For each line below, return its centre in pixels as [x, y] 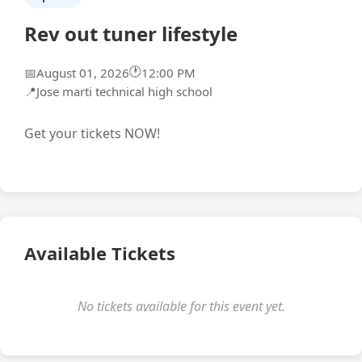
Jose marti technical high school [124, 91]
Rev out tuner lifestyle [131, 33]
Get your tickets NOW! [92, 133]
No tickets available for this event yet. [181, 306]
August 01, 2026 [83, 73]
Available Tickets [100, 253]
